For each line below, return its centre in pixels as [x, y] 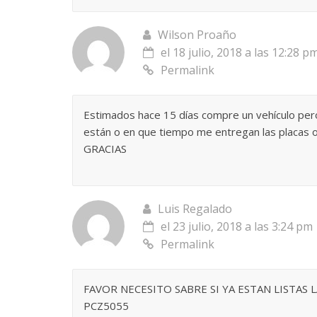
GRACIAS [105, 148]
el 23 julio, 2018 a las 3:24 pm [237, 226]
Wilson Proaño [197, 34]
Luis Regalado [195, 208]
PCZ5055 [106, 305]
